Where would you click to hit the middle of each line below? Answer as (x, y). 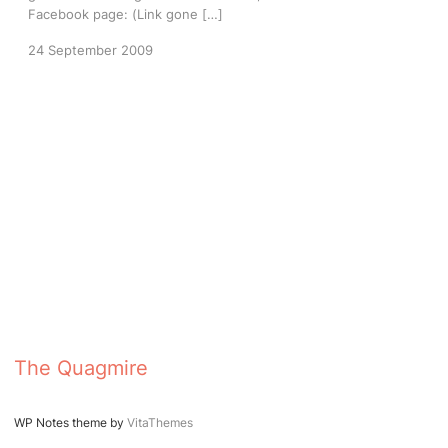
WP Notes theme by (70, 422)
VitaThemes (160, 422)
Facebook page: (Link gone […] (125, 14)
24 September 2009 (90, 50)
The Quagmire (81, 368)
